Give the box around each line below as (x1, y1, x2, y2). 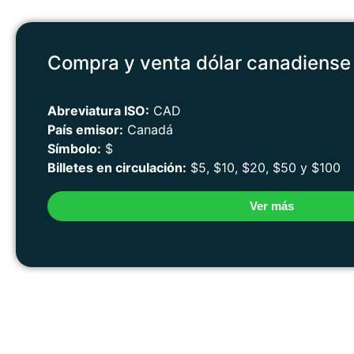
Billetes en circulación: (47, 160, 186, 176)
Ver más (249, 199, 294, 213)
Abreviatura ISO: (47, 103, 149, 119)
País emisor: (47, 122, 123, 138)
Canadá (123, 122, 173, 138)
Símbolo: (47, 141, 101, 157)
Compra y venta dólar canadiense (47, 51, 351, 74)
